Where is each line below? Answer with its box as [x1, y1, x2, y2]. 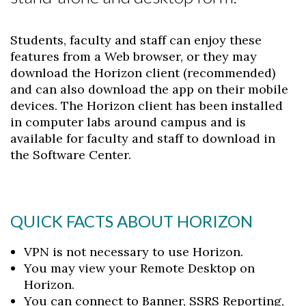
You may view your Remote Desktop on [24, 260, 255, 277]
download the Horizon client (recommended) [10, 65, 275, 81]
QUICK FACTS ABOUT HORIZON [10, 211, 253, 232]
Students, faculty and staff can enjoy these [10, 32, 262, 48]
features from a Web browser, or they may [10, 48, 257, 65]
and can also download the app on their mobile [10, 81, 288, 98]
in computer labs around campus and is [10, 114, 246, 130]
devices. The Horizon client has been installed [10, 98, 283, 114]
